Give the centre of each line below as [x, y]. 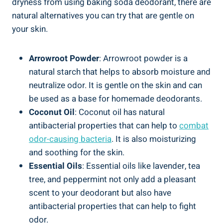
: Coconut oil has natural [120, 112]
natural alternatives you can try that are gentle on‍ [103, 15]
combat [194, 125]
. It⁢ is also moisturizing [154, 139]
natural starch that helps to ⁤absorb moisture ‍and [120, 72]
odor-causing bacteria [70, 139]
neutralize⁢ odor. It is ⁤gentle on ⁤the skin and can [115, 85]
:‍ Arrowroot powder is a [143, 58]
